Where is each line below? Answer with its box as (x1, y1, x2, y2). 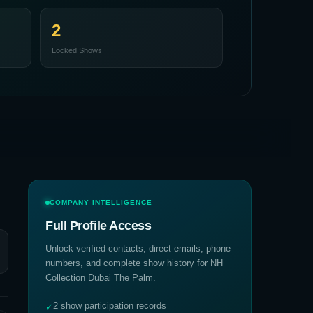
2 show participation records (53, 300, 166, 311)
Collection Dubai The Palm (45, 272, 153, 283)
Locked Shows (51, 46, 102, 54)
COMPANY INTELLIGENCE (50, 198, 152, 206)
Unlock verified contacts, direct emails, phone (45, 243, 231, 254)
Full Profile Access (45, 219, 152, 233)
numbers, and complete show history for (45, 258, 210, 268)
